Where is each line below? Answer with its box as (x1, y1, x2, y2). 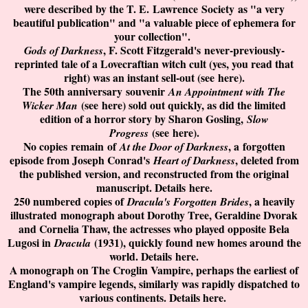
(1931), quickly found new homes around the (93, 234, 301, 251)
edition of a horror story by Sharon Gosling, (39, 111, 247, 127)
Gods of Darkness (23, 43, 103, 58)
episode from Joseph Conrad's (9, 152, 153, 168)
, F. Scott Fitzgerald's (102, 42, 204, 58)
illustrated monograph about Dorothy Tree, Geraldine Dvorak (10, 207, 298, 223)
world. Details (109, 248, 175, 265)
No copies (23, 138, 71, 155)
